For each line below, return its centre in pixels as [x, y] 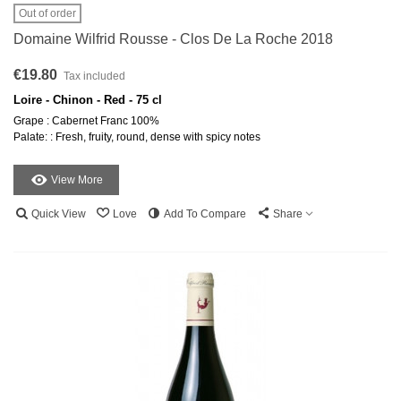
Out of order [47, 14]
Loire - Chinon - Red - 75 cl [88, 100]
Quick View [59, 214]
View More [77, 180]
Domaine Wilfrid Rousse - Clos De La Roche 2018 [173, 39]
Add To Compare [205, 214]
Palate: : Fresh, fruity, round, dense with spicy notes [137, 137]
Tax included [93, 77]
